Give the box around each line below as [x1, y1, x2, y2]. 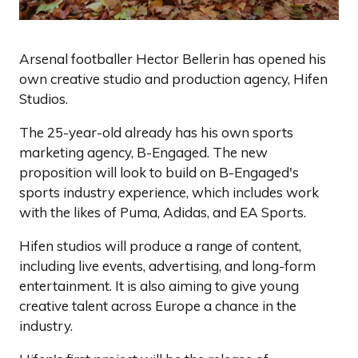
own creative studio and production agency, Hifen [19, 70, 328, 87]
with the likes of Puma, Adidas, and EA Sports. [19, 203, 306, 221]
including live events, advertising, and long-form [19, 257, 316, 274]
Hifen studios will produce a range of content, [19, 237, 301, 254]
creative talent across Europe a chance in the [19, 296, 296, 314]
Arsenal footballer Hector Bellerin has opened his [19, 50, 326, 67]
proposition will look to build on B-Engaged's [19, 163, 299, 181]
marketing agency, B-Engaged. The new [19, 143, 268, 161]
